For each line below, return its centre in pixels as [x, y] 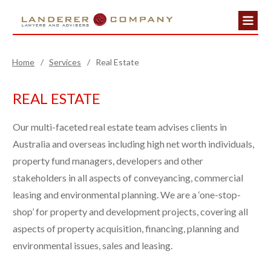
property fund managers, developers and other [108, 160]
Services [65, 62]
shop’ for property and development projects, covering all [130, 211]
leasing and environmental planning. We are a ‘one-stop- [127, 194]
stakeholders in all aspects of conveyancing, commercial [128, 177]
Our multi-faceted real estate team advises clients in [120, 126]
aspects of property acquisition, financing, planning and [126, 228]
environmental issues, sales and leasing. [93, 245]
